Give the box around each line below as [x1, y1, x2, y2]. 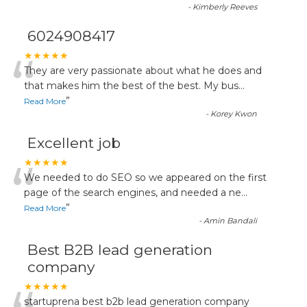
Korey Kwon [210, 109, 258, 119]
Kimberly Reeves [193, 2, 258, 12]
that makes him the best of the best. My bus [24, 79, 238, 92]
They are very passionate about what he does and [24, 64, 262, 77]
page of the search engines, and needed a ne [24, 186, 241, 199]
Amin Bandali [204, 216, 258, 225]
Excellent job [27, 134, 121, 151]
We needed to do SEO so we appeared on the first [24, 171, 267, 184]
